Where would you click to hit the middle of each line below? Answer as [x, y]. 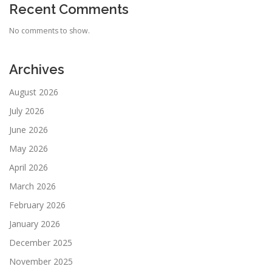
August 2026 [34, 92]
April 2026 [29, 167]
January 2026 [35, 223]
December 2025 [41, 242]
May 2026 [29, 148]
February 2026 [37, 205]
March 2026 [32, 186]
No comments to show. [49, 30]
